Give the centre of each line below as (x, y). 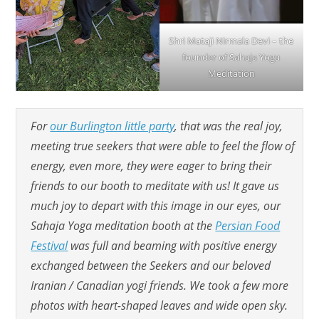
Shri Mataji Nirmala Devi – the (231, 40)
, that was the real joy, (229, 126)
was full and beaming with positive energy (172, 245)
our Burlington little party (113, 126)
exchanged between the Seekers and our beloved (151, 265)
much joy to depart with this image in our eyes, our (156, 205)
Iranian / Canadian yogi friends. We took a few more (160, 285)
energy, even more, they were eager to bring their (151, 166)
